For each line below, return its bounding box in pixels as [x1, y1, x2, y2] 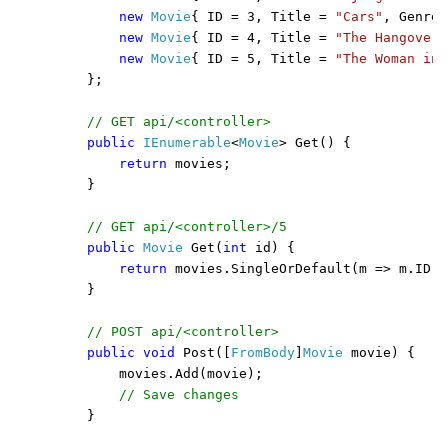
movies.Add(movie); [55, 365, 263, 381]
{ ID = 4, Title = [191, 29, 335, 45]
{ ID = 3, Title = [191, 8, 335, 24]
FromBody [231, 344, 295, 360]
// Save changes [119, 386, 239, 402]
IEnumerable [143, 134, 231, 150]
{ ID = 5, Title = [191, 50, 335, 66]
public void [87, 344, 183, 360]
